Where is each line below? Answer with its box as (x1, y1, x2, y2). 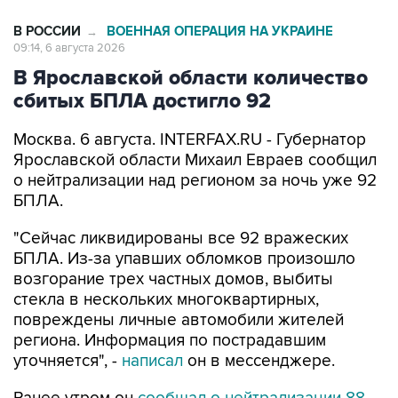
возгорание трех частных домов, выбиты (13, 269, 333, 291)
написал (122, 351, 183, 372)
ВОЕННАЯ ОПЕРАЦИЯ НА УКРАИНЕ (107, 23, 333, 41)
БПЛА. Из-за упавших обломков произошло (13, 249, 355, 270)
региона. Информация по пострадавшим (13, 330, 326, 352)
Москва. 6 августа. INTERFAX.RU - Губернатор (13, 130, 366, 151)
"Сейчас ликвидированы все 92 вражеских (13, 228, 348, 250)
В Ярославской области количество (13, 66, 368, 92)
